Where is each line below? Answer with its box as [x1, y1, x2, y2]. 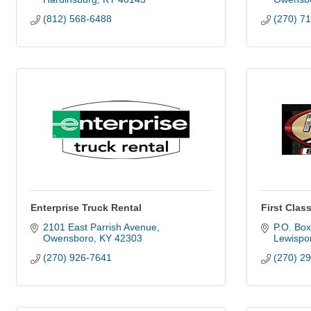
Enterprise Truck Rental [31, 202, 142, 213]
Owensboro [42, 233, 94, 244]
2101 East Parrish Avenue [42, 221, 157, 233]
